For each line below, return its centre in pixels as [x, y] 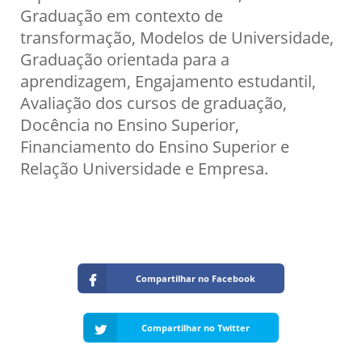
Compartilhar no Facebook [195, 279]
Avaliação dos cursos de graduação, [154, 102]
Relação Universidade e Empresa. [144, 168]
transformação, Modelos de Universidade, [177, 37]
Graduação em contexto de [122, 15]
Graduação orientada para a [125, 59]
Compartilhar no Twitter [195, 327]
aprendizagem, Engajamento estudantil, [170, 80]
